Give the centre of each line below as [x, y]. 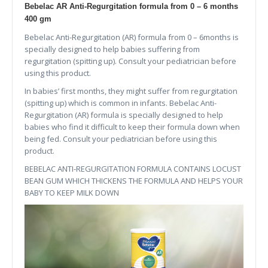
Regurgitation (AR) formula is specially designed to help [124, 115]
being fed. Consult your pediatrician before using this [121, 139]
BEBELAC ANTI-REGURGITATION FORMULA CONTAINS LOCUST [133, 169]
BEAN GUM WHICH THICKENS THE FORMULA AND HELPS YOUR [134, 181]
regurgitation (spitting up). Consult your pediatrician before [130, 61]
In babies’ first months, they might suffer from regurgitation [131, 91]
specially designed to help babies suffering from [112, 49]
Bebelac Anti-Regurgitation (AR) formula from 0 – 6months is [132, 37]
